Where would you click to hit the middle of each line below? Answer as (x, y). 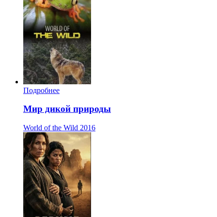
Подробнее (41, 90)
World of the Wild (51, 128)
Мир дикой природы (67, 109)
